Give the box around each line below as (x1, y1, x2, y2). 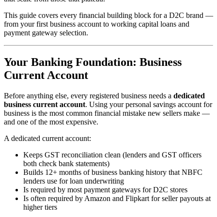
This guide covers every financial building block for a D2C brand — (4, 11, 213, 19)
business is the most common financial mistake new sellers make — (4, 108, 210, 117)
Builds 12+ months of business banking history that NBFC (23, 168, 202, 176)
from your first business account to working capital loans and (4, 19, 189, 28)
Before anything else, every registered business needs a (4, 91, 173, 100)
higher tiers (23, 202, 57, 211)
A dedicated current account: (4, 134, 91, 142)
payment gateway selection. (4, 28, 88, 37)
